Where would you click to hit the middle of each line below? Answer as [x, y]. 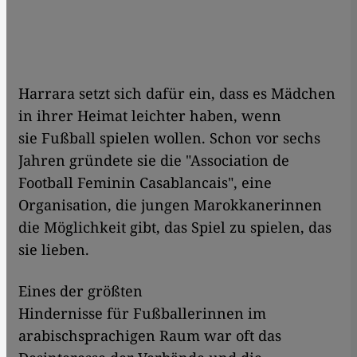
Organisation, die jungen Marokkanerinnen [170, 205]
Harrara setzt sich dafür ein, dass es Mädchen [177, 94]
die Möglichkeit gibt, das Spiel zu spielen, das [175, 228]
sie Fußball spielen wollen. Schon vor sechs [169, 138]
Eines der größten [80, 291]
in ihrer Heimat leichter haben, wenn [150, 116]
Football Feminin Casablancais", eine [145, 183]
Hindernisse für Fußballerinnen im [142, 314]
